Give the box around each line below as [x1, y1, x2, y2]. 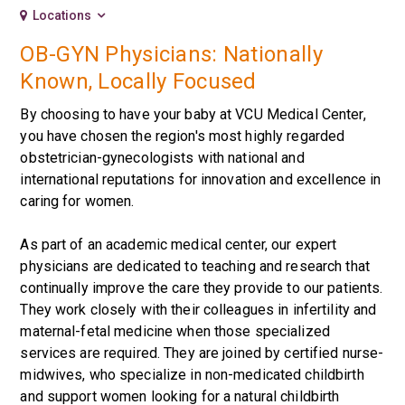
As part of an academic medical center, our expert [20, 236, 337, 253]
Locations [32, 8, 92, 23]
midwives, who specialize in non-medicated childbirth [20, 366, 364, 383]
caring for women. [20, 193, 135, 210]
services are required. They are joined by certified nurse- [20, 344, 384, 362]
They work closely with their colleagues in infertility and [20, 301, 377, 318]
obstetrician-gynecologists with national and [20, 149, 305, 166]
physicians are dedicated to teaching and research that [20, 258, 370, 275]
